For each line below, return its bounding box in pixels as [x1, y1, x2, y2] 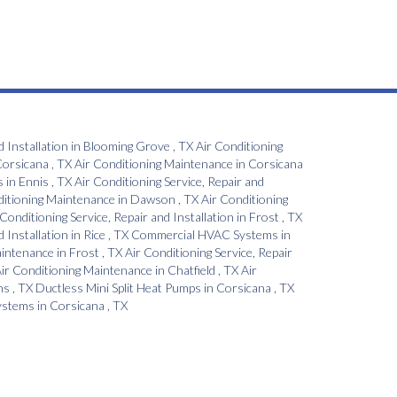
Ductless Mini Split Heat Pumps [35, 280, 201, 296]
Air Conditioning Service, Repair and [74, 174, 264, 190]
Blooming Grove [83, 138, 170, 154]
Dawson [130, 191, 175, 207]
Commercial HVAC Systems [131, 227, 278, 243]
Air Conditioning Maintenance [74, 156, 233, 172]
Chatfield [167, 262, 215, 278]
